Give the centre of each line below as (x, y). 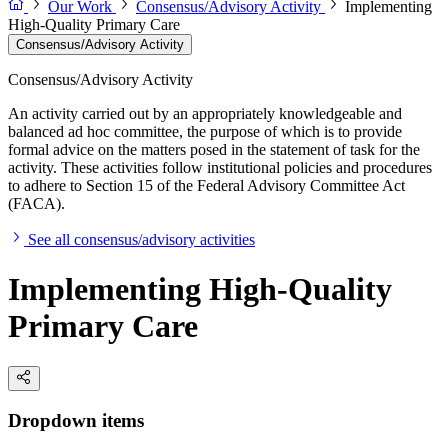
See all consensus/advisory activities (141, 240)
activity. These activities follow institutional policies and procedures (220, 168)
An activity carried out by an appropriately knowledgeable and (205, 114)
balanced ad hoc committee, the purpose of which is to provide (205, 132)
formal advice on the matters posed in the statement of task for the (214, 150)
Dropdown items (76, 420)
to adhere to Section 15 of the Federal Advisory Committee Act (206, 186)
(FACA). (36, 204)
